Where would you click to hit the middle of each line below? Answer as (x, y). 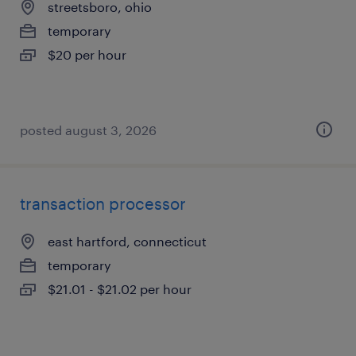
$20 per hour (87, 54)
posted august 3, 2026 (88, 130)
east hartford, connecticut (127, 241)
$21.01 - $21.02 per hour (120, 289)
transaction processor (103, 203)
